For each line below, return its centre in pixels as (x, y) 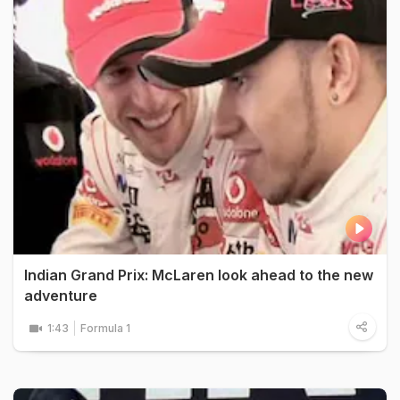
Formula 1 (105, 328)
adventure (61, 295)
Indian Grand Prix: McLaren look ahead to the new (199, 275)
